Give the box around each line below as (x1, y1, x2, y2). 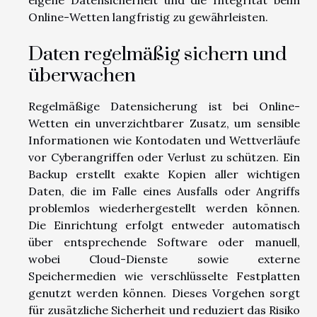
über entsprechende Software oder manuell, (28, 234, 300, 249)
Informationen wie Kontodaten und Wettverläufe (28, 132, 300, 147)
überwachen (28, 63, 136, 88)
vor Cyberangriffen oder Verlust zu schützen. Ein (28, 149, 300, 164)
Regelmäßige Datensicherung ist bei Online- (28, 98, 300, 113)
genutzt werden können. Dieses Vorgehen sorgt (28, 285, 300, 300)
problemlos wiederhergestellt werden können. (28, 200, 300, 215)
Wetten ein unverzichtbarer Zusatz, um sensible (28, 115, 300, 130)
